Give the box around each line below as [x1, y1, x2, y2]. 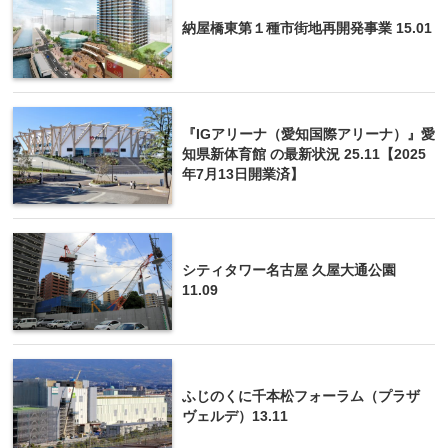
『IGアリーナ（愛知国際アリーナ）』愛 [182, 127, 435, 143]
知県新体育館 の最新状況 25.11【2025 [182, 147, 426, 163]
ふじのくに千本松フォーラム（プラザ [182, 389, 420, 405]
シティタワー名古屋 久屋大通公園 [182, 263, 396, 279]
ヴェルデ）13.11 [182, 409, 288, 425]
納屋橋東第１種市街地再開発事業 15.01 [182, 21, 432, 37]
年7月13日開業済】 [182, 167, 304, 183]
